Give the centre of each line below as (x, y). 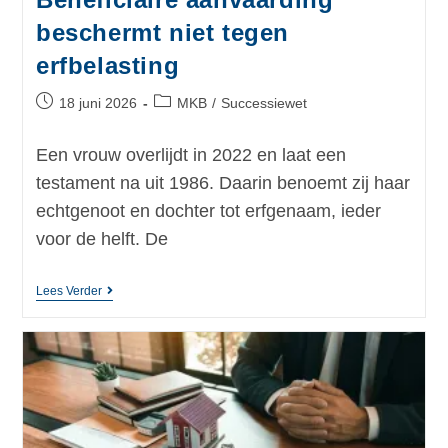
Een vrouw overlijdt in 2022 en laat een (190, 154)
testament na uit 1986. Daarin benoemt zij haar (222, 182)
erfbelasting (107, 65)
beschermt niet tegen (162, 32)
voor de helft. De (101, 238)
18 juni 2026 (97, 102)
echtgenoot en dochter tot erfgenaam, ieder (208, 210)
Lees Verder (68, 290)
